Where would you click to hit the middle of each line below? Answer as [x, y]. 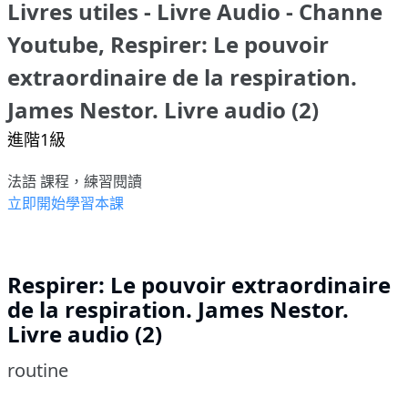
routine [38, 371]
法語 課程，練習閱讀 [75, 182]
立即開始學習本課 [66, 204]
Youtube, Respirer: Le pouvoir [168, 45]
